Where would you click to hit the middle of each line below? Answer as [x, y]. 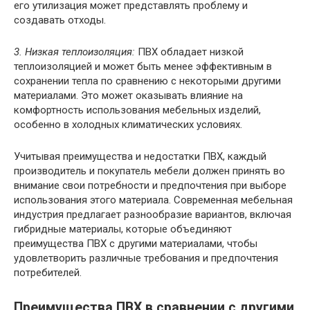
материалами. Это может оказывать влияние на [128, 96]
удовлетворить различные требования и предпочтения [146, 258]
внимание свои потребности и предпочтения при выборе [150, 186]
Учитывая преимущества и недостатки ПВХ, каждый [140, 157]
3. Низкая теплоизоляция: [74, 52]
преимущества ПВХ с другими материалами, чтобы [136, 244]
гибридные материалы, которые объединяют [123, 229]
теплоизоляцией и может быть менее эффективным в [143, 67]
